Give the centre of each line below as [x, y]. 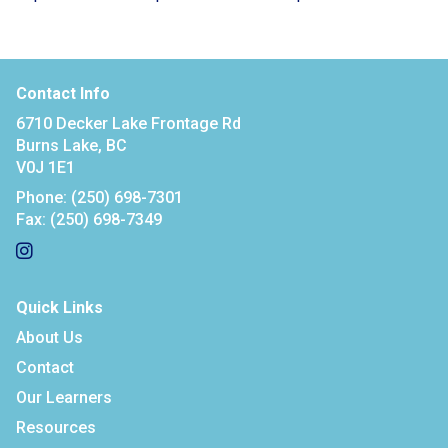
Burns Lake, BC [71, 145]
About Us [49, 337]
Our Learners [64, 397]
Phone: [41, 197]
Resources [56, 427]
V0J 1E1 [45, 167]
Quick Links [59, 307]
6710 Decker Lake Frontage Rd [128, 123]
